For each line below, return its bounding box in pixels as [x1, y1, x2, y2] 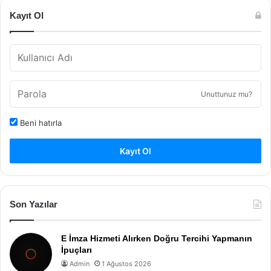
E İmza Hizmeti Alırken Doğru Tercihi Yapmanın [61, 233, 252, 243]
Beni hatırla [18, 118, 62, 128]
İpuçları [61, 245, 92, 255]
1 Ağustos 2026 [102, 260, 151, 268]
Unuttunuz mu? [201, 90, 252, 99]
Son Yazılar [10, 199, 57, 209]
